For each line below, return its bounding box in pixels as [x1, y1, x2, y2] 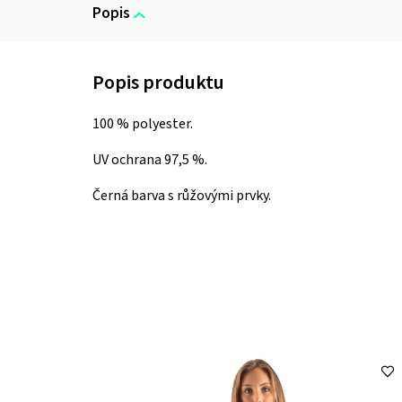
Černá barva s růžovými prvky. [92, 186, 271, 206]
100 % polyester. [92, 114, 193, 135]
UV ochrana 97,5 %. [92, 150, 207, 170]
